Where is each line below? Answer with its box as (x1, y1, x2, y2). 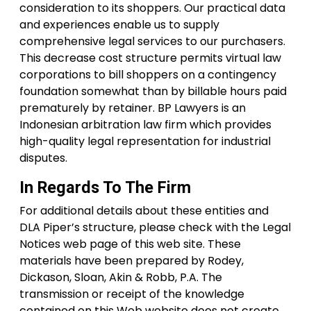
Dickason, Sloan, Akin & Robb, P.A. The (19, 269, 222, 285)
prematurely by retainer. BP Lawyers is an (19, 100, 246, 116)
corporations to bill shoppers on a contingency (19, 67, 276, 83)
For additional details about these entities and (19, 203, 269, 219)
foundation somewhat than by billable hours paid (19, 83, 287, 99)
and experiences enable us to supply (19, 17, 219, 33)
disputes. (19, 150, 67, 166)
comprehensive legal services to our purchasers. (19, 33, 285, 49)
